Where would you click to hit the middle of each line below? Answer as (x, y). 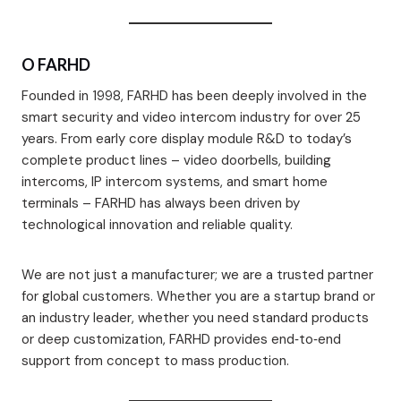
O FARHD (56, 65)
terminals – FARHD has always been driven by (161, 204)
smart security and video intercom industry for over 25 (191, 118)
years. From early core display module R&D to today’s (187, 139)
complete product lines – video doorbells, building (176, 161)
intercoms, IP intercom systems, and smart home (175, 182)
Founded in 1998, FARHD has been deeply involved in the (194, 96)
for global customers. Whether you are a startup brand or (198, 297)
